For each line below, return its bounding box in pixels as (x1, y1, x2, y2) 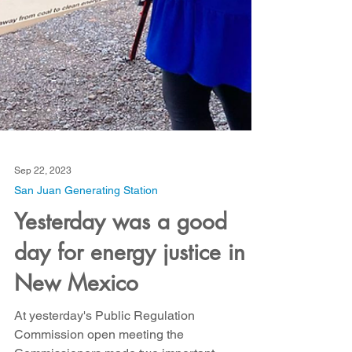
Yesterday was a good (14, 321, 227, 350)
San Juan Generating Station (14, 297, 158, 310)
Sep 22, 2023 (14, 278, 71, 290)
